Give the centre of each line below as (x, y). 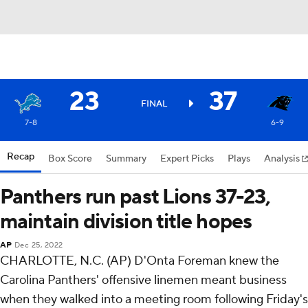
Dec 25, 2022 (38, 245)
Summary (126, 159)
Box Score (70, 159)
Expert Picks (187, 159)
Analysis (283, 159)
